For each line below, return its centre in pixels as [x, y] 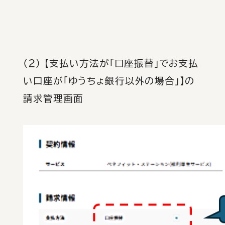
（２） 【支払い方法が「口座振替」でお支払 [111, 63]
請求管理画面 [53, 98]
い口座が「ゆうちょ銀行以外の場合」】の [109, 81]
